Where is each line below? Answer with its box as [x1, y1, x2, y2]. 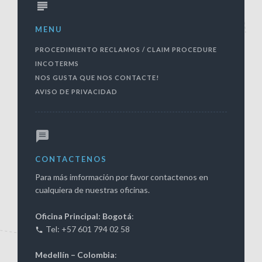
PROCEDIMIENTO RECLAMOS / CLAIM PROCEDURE [35, 45, 217, 53]
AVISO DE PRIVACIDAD [35, 87, 118, 95]
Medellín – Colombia [35, 250, 115, 260]
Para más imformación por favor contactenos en [35, 172, 208, 182]
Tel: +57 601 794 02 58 [46, 223, 130, 234]
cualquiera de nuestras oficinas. [35, 185, 150, 195]
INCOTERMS [35, 59, 79, 67]
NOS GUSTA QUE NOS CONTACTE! [35, 73, 159, 81]
